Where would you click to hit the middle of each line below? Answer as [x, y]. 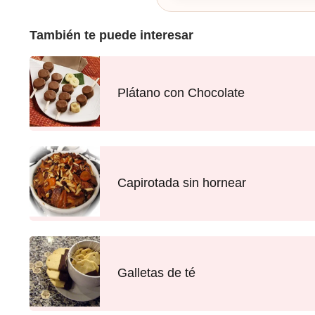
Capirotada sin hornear [182, 183]
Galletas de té [156, 273]
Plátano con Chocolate [181, 93]
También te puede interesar [111, 35]
